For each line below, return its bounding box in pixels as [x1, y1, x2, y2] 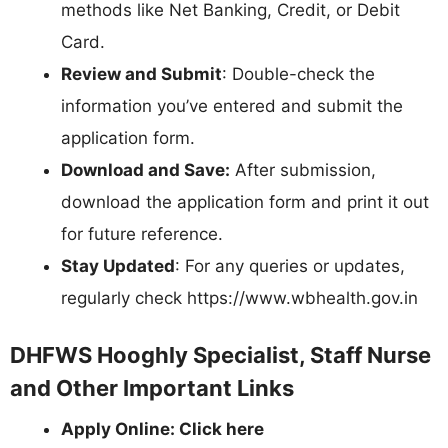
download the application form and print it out [61, 191, 429, 212]
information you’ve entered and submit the [61, 95, 403, 116]
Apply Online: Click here [61, 419, 264, 440]
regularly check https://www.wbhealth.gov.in [61, 287, 418, 308]
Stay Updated [61, 255, 175, 276]
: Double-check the [222, 63, 375, 84]
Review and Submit [61, 63, 222, 84]
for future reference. [61, 223, 223, 244]
